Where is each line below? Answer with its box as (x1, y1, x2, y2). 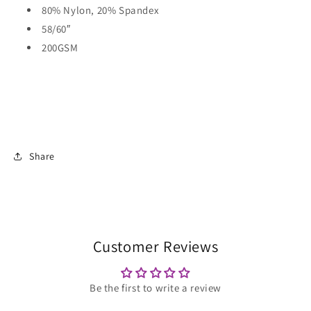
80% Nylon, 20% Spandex (42, 3, 160, 17)
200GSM (42, 41, 78, 54)
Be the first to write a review (90, 281, 221, 294)
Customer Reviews (92, 236, 219, 256)
